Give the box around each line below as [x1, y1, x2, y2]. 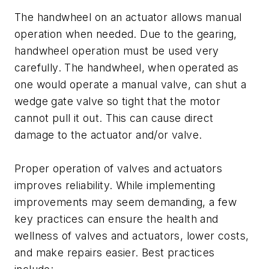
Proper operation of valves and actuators [14, 162, 222, 175]
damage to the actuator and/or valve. [14, 128, 202, 142]
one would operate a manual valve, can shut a [14, 78, 247, 91]
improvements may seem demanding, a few [14, 196, 237, 209]
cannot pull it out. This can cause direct [14, 112, 214, 125]
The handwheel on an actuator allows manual [14, 11, 242, 24]
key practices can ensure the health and [14, 213, 219, 226]
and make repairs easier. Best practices [14, 246, 215, 259]
